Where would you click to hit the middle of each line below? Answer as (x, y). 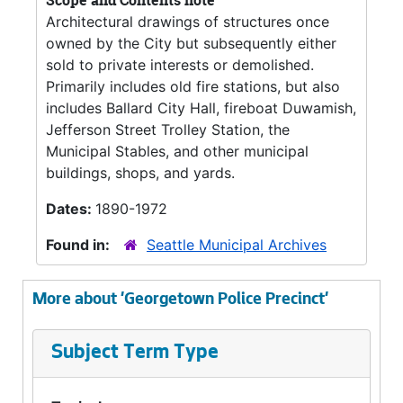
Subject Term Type (135, 354)
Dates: (71, 209)
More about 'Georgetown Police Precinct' (180, 300)
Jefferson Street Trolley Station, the (168, 130)
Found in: (80, 245)
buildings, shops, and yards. (140, 173)
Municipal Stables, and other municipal (177, 151)
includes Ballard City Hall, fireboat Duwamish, (201, 108)
